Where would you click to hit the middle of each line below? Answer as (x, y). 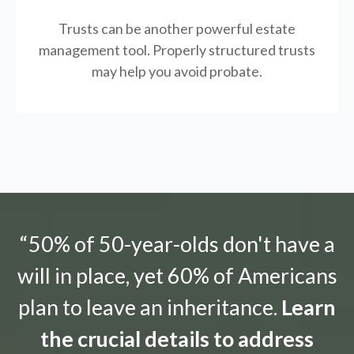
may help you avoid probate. (177, 72)
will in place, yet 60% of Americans (177, 276)
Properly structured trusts (234, 50)
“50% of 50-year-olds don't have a (177, 244)
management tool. (96, 50)
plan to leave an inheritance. (150, 307)
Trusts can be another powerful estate (177, 29)
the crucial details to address (177, 339)
